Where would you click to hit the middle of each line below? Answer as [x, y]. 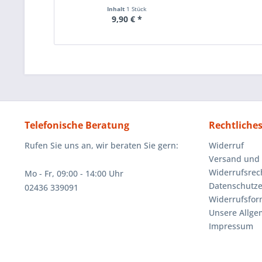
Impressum [231, 226]
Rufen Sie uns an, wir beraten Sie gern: [101, 145]
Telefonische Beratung [77, 125]
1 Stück [136, 9]
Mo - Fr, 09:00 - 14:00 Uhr [74, 173]
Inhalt [116, 9]
